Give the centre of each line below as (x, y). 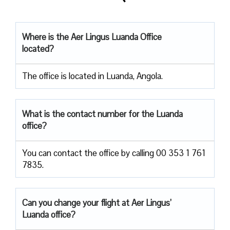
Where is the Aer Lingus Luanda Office (92, 37)
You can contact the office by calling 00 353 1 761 (114, 153)
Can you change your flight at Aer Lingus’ (97, 203)
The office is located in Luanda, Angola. (93, 76)
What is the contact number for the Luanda (102, 114)
